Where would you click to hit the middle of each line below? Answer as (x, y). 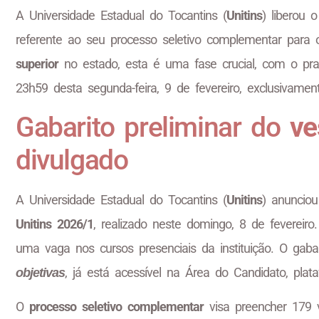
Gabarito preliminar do (153, 127)
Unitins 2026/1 (54, 224)
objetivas (40, 272)
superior (37, 64)
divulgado (72, 160)
